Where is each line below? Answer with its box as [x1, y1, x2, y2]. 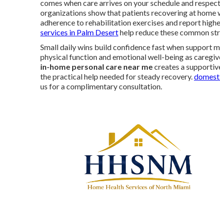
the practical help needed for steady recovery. [40, 72, 194, 81]
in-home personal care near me [40, 62, 153, 71]
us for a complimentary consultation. [40, 82, 162, 91]
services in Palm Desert [40, 27, 118, 37]
